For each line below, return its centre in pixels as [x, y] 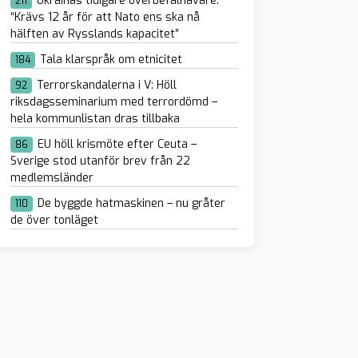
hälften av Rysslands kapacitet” [94, 34]
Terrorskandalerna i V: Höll [106, 85]
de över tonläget [54, 220]
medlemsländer [52, 178]
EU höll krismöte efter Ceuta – [117, 144]
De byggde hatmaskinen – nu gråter [131, 203]
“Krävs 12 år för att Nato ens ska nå [105, 17]
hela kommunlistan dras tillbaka [95, 119]
